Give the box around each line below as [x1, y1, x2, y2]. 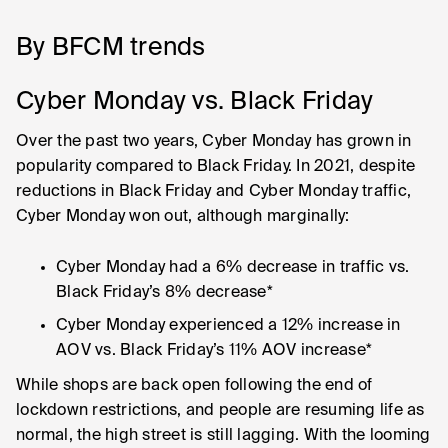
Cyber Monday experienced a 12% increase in [56, 318, 401, 334]
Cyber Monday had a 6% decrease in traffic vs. [56, 260, 410, 276]
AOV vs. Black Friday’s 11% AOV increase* [56, 343, 372, 359]
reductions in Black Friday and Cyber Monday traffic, [16, 184, 411, 200]
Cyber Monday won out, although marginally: [16, 209, 350, 225]
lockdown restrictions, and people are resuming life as [16, 403, 425, 419]
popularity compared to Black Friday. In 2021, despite [16, 159, 416, 175]
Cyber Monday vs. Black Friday [16, 90, 374, 115]
